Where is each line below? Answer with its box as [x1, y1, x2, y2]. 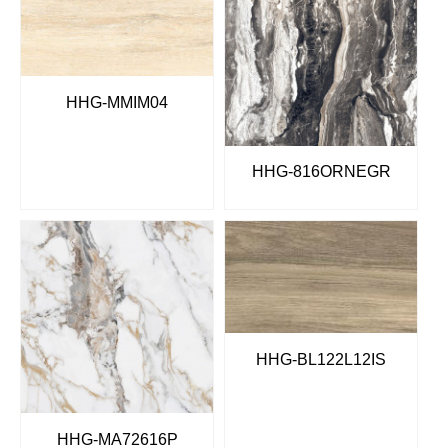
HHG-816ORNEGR [251, 163, 391, 181]
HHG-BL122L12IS [256, 350, 386, 368]
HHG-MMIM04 [66, 94, 168, 112]
